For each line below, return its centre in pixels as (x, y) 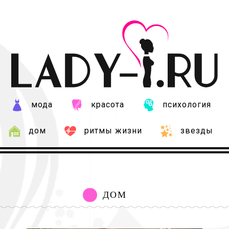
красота (107, 104)
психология (187, 104)
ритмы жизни (113, 130)
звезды (197, 130)
